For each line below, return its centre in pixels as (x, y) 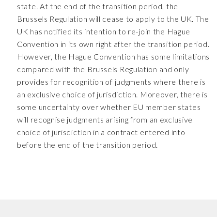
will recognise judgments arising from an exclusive (105, 119)
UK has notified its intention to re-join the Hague (104, 31)
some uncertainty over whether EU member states (109, 107)
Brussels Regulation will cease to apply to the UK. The (113, 19)
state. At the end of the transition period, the (98, 6)
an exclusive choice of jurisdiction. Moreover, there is (112, 94)
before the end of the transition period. (89, 145)
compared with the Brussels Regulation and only (103, 69)
